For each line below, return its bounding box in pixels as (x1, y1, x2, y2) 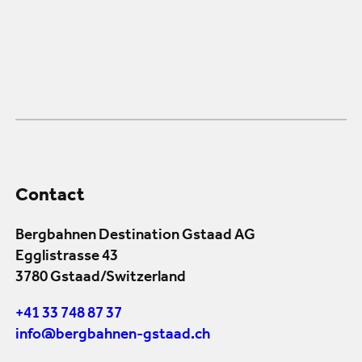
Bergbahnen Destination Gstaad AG (15, 229, 255, 245)
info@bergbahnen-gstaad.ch (15, 328, 210, 344)
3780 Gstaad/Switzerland (15, 271, 186, 287)
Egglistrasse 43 (15, 250, 118, 266)
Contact (15, 188, 85, 208)
